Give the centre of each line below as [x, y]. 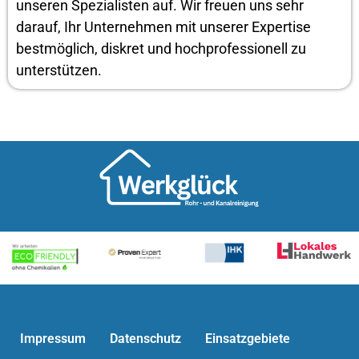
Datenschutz [145, 338]
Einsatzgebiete [248, 338]
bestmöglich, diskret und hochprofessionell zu [161, 48]
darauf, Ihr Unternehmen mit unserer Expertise [163, 26]
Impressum [53, 338]
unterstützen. [59, 70]
